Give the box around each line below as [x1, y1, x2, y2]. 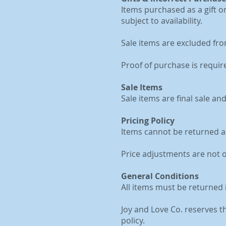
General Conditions [121, 171, 199, 182]
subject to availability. [121, 15, 202, 26]
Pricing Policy [121, 115, 175, 126]
